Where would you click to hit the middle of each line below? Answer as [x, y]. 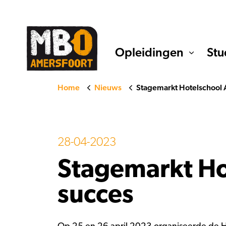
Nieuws [108, 88]
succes [96, 195]
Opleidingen [150, 53]
